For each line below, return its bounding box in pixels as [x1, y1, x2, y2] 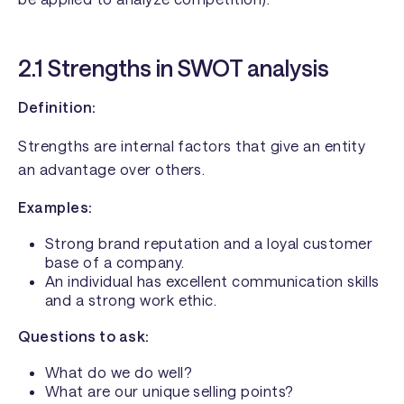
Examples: [18, 198, 93, 216]
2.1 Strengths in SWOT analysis [18, 54, 330, 82]
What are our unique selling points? [44, 382, 294, 400]
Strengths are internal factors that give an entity [18, 136, 366, 154]
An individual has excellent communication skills [44, 272, 380, 290]
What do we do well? [44, 363, 192, 381]
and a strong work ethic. [44, 291, 217, 309]
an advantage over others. [18, 160, 206, 178]
